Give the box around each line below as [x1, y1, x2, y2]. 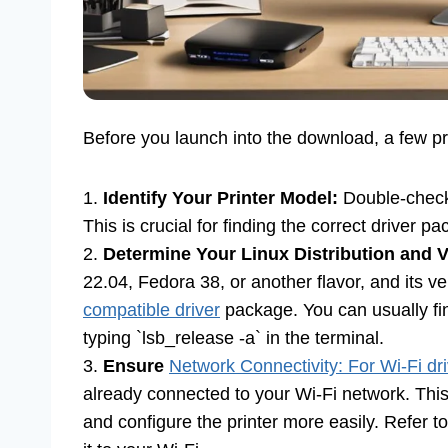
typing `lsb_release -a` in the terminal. [83, 327, 384, 348]
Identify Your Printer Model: [103, 187, 338, 208]
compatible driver [83, 299, 220, 320]
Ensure [103, 355, 169, 376]
